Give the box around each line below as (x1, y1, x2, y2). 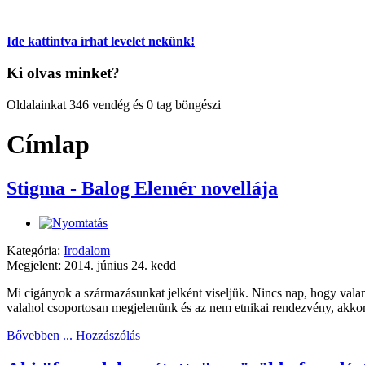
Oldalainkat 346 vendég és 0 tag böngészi (7, 97, 221, 112)
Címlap (7, 130, 90, 160)
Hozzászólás (76, 328, 140, 342)
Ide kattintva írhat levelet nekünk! (7, 34, 195, 49)
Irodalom (64, 243, 110, 257)
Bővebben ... (7, 328, 73, 342)
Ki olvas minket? (7, 64, 120, 82)
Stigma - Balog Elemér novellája (7, 177, 278, 199)
